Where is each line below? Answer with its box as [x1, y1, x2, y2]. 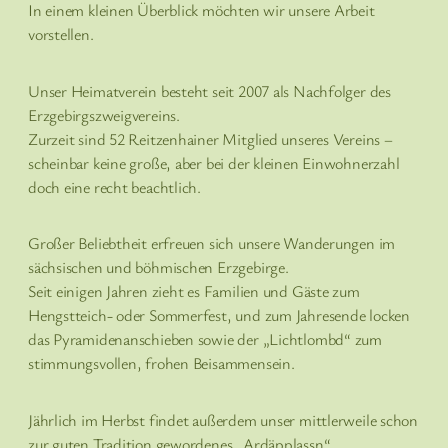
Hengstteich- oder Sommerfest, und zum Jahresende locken [28, 304, 410, 327]
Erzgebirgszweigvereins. [28, 103, 180, 126]
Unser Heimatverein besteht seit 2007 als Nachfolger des [28, 79, 391, 102]
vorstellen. [28, 22, 94, 45]
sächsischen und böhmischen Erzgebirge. [28, 256, 289, 279]
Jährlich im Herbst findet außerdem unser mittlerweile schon [28, 408, 419, 431]
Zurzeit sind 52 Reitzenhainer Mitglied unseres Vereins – [28, 127, 393, 150]
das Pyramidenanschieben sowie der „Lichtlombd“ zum [28, 328, 382, 351]
